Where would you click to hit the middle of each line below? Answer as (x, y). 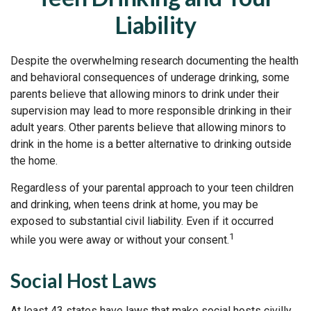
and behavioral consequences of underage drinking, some (150, 77)
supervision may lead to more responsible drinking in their (151, 111)
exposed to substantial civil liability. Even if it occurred (142, 221)
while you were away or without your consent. (120, 240)
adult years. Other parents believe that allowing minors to (148, 127)
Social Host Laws (83, 281)
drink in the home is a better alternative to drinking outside (151, 144)
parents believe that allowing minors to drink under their (145, 94)
